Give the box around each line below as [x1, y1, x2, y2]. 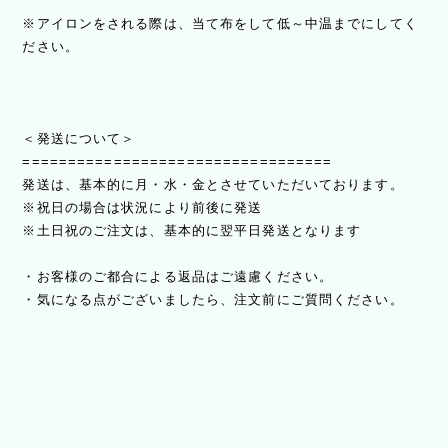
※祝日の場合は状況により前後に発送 [22, 200, 263, 216]
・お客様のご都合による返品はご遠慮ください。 [22, 269, 334, 285]
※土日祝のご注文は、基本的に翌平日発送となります [22, 223, 362, 239]
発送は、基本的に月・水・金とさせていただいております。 [22, 177, 404, 193]
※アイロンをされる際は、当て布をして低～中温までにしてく [22, 16, 418, 32]
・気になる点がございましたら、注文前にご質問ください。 [22, 292, 404, 308]
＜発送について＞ [22, 131, 136, 147]
